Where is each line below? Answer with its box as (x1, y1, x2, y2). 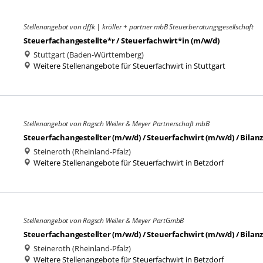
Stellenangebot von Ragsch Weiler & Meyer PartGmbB (23, 215, 184, 225)
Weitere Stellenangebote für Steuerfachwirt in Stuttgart (33, 60, 225, 71)
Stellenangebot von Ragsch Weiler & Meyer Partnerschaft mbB (23, 119, 210, 129)
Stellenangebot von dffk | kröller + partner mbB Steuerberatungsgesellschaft (23, 22, 254, 32)
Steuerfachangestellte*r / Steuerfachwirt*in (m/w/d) (23, 35, 220, 46)
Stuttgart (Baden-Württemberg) (32, 49, 144, 60)
